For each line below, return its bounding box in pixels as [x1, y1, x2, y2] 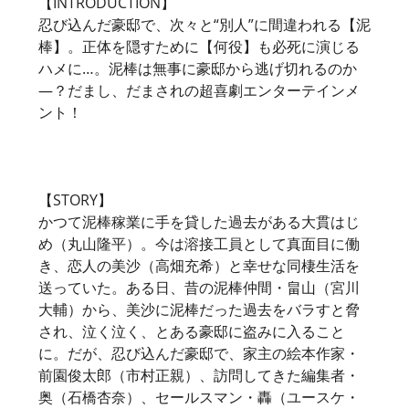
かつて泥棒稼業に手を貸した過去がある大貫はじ [38, 211, 360, 232]
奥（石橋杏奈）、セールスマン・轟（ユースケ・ [38, 386, 360, 407]
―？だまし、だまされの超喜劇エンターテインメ [38, 79, 360, 100]
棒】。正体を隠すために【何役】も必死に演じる [38, 36, 360, 57]
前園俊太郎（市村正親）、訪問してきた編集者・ [38, 364, 360, 385]
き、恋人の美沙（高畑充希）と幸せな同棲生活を [38, 255, 360, 276]
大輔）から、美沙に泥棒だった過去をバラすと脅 [38, 299, 360, 320]
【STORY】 [38, 189, 112, 210]
